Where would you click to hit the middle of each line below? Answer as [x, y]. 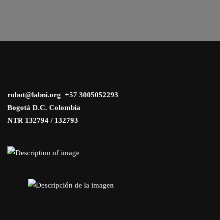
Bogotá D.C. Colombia [44, 108]
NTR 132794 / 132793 [43, 121]
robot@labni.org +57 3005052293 [63, 95]
